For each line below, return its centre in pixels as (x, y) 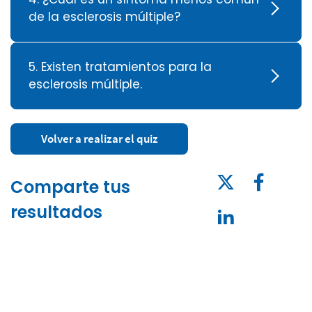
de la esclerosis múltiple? (104, 16)
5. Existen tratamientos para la (120, 67)
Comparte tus (70, 187)
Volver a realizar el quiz (99, 138)
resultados (56, 212)
